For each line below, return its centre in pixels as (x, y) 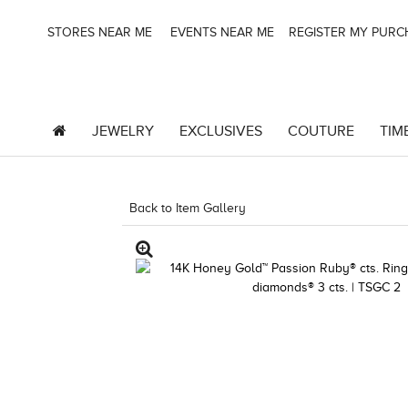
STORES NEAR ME (98, 32)
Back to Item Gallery (188, 208)
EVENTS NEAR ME (220, 32)
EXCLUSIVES (220, 131)
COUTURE (321, 131)
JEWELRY (122, 131)
